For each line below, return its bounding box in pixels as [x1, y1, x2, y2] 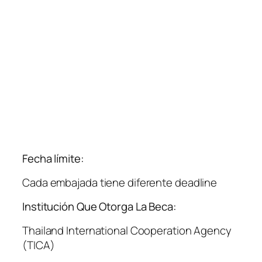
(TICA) [22, 237, 55, 253]
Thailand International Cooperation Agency [22, 222, 232, 238]
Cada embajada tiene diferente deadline [22, 174, 218, 190]
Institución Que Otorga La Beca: [22, 199, 177, 215]
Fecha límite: [22, 151, 84, 167]
